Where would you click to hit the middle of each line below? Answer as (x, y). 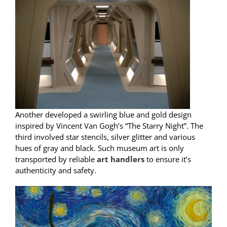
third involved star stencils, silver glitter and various (105, 137)
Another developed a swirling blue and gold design (103, 114)
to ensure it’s (167, 159)
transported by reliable (56, 159)
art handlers (120, 159)
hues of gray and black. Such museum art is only (99, 148)
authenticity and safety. (55, 170)
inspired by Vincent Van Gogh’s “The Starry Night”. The (109, 125)
